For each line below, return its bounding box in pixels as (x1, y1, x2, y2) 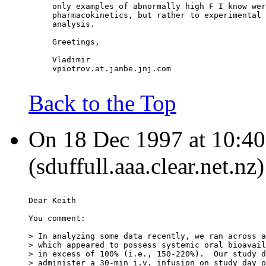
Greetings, (28, 37, 100, 47)
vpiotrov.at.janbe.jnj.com (28, 64, 171, 74)
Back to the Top (28, 90, 176, 116)
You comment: (28, 214, 85, 223)
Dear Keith (28, 196, 76, 205)
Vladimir (28, 55, 90, 65)
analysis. (28, 20, 95, 29)
